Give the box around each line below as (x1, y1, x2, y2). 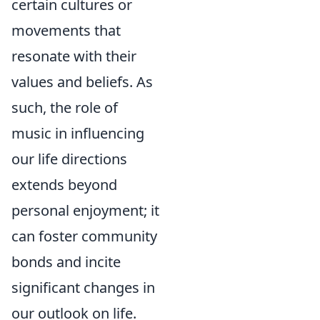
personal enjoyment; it (11, 201, 159, 221)
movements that (11, 21, 121, 41)
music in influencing (11, 124, 144, 144)
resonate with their (11, 46, 136, 66)
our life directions (11, 149, 127, 169)
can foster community (11, 226, 157, 246)
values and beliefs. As (11, 72, 153, 92)
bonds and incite (11, 252, 121, 272)
